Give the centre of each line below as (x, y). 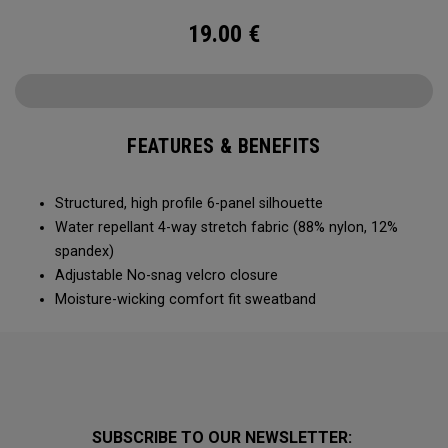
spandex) (86, 251)
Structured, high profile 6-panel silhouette (191, 203)
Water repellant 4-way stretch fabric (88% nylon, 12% (226, 227)
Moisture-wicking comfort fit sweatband (187, 299)
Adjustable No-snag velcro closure (168, 275)
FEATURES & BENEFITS (224, 146)
